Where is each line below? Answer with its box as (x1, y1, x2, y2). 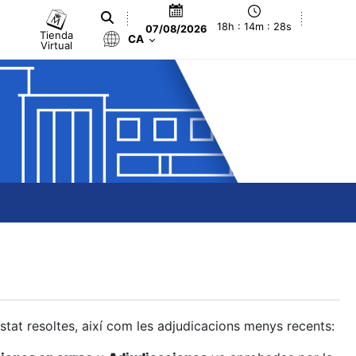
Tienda (40, 28, 74, 41)
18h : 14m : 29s (217, 21, 292, 33)
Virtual (41, 38, 73, 52)
